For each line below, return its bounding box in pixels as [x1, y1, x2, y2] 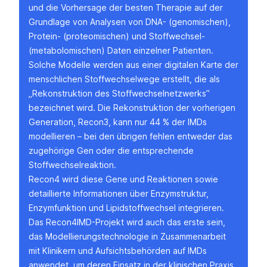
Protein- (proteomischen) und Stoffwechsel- [29, 31, 205, 42]
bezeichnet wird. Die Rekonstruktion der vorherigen [29, 103, 235, 113]
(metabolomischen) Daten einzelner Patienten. [29, 45, 213, 56]
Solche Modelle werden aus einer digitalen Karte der [29, 60, 238, 70]
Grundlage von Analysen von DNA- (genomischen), [29, 17, 231, 27]
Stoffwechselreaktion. [29, 160, 116, 170]
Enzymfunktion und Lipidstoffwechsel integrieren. [29, 203, 224, 213]
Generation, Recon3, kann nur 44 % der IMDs [29, 117, 207, 128]
